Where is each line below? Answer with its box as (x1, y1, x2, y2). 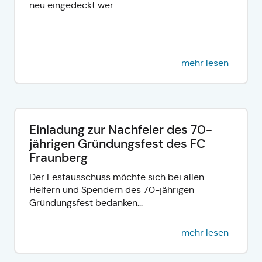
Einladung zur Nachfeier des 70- (29, 122, 212, 137)
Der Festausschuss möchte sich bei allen (29, 171, 204, 182)
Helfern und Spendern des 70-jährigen (29, 184, 194, 195)
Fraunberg (29, 150, 88, 166)
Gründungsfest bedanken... (29, 196, 143, 208)
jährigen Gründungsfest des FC (29, 136, 205, 151)
